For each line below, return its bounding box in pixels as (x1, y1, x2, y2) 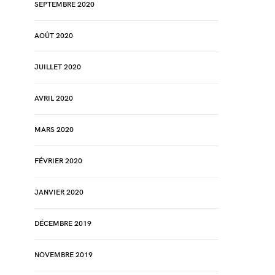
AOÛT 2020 (34, 31, 73, 41)
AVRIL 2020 (34, 94, 73, 103)
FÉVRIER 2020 (34, 157, 82, 166)
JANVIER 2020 (34, 188, 83, 197)
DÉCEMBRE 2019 (34, 219, 91, 228)
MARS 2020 (34, 125, 74, 134)
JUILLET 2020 (34, 63, 81, 72)
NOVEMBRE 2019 (34, 250, 93, 260)
